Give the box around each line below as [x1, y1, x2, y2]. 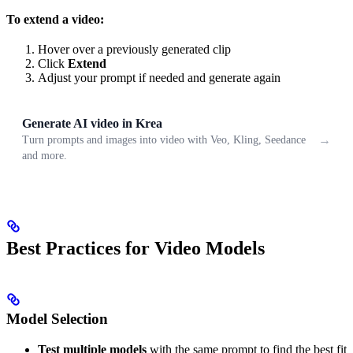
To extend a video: [6, 13, 104, 27]
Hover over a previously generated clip [38, 43, 231, 57]
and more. [22, 150, 67, 162]
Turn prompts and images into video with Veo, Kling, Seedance [22, 134, 306, 147]
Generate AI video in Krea [22, 117, 162, 131]
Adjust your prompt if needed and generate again [38, 71, 281, 85]
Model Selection [6, 310, 108, 328]
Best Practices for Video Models [6, 238, 265, 259]
